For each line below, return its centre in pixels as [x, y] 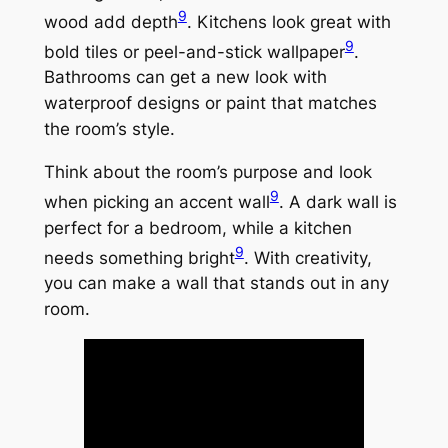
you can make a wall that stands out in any [216, 283]
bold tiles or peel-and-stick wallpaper [194, 51]
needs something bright [139, 257]
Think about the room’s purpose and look [207, 172]
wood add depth [110, 21]
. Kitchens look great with [288, 21]
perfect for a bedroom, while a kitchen [197, 227]
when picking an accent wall [156, 201]
